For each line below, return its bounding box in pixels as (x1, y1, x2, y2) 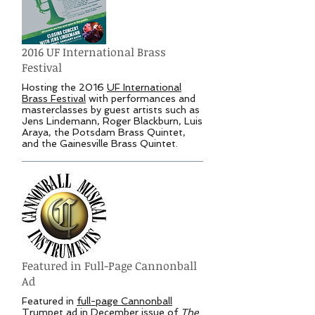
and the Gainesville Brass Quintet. (22, 138, 178, 150)
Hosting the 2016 (22, 82, 107, 94)
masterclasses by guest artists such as (22, 104, 200, 116)
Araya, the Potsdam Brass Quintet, (22, 127, 186, 139)
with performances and (86, 93, 195, 105)
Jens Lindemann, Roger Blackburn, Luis (22, 115, 202, 127)
